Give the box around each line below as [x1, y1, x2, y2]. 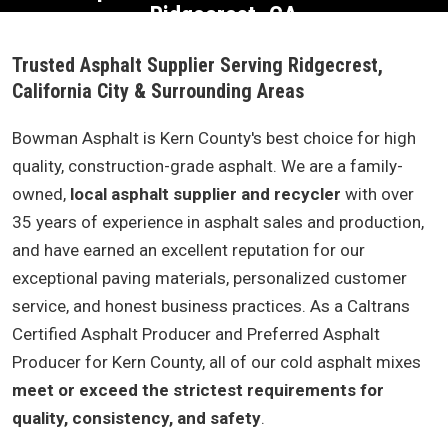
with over [341, 184, 414, 204]
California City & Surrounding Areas [12, 79, 304, 103]
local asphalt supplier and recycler [70, 184, 341, 204]
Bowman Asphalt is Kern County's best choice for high [12, 128, 416, 148]
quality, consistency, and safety [12, 408, 261, 428]
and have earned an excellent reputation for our [12, 240, 365, 260]
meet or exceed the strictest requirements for [12, 380, 384, 400]
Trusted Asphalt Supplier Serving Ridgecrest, [12, 53, 383, 77]
